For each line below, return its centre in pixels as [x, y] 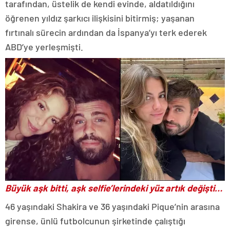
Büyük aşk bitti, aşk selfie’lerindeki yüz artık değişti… [114, 188]
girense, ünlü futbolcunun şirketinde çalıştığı [95, 221]
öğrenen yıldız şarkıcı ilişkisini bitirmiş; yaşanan [100, 18]
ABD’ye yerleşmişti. [44, 46]
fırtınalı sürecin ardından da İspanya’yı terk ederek [106, 32]
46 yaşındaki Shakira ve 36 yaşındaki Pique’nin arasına [112, 207]
